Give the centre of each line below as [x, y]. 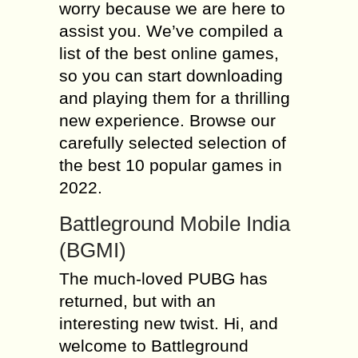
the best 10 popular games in [171, 165]
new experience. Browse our [167, 120]
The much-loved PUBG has [163, 278]
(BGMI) [93, 250]
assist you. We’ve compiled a [171, 31]
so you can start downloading [171, 76]
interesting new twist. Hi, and [169, 323]
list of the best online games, [169, 53]
